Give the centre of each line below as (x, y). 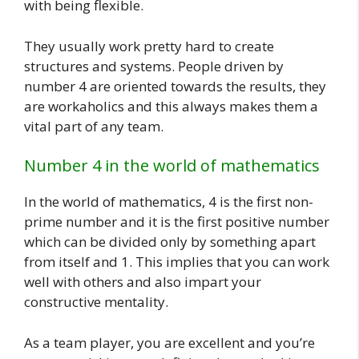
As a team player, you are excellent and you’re (169, 342)
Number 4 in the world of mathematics (172, 166)
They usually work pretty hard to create (149, 46)
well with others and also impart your (143, 282)
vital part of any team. (94, 126)
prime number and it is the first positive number (177, 222)
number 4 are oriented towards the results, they (175, 86)
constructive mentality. (96, 302)
